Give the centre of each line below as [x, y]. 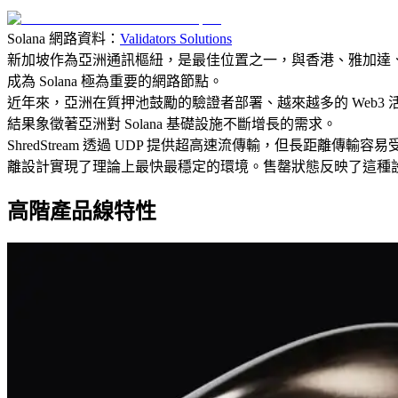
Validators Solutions [176, 38]
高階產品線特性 [82, 211]
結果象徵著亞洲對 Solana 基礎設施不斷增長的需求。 [172, 123]
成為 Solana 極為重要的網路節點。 [115, 81]
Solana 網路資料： [64, 38]
